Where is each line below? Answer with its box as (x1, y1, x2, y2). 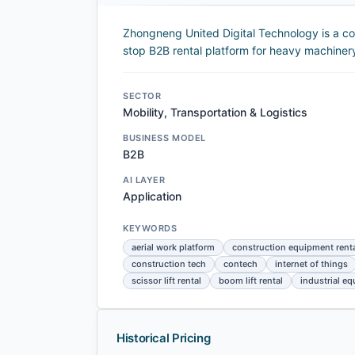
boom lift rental (219, 275, 283, 287)
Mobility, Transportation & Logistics (123, 105, 307, 120)
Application (123, 189, 181, 204)
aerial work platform (132, 242, 215, 254)
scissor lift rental (132, 275, 201, 287)
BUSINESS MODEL (123, 132, 206, 144)
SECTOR (123, 90, 162, 102)
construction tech (132, 258, 206, 270)
